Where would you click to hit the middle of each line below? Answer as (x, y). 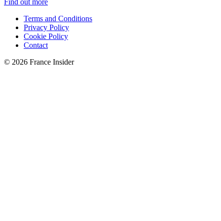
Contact (36, 45)
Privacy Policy (46, 27)
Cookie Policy (46, 36)
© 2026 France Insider (39, 62)
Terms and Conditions (58, 18)
